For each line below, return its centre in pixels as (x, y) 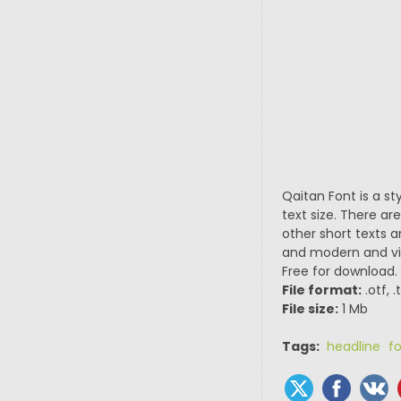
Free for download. (339, 271)
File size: (310, 309)
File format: (321, 290)
